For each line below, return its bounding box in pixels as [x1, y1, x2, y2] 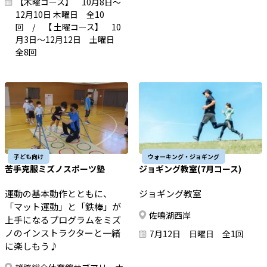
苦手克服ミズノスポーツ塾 [5, 163, 105, 175]
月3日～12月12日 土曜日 [15, 33, 123, 46]
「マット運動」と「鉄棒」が [5, 200, 122, 213]
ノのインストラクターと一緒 [5, 226, 121, 240]
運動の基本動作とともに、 [5, 187, 113, 200]
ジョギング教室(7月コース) [138, 163, 241, 175]
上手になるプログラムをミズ [5, 213, 122, 226]
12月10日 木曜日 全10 [15, 8, 105, 21]
